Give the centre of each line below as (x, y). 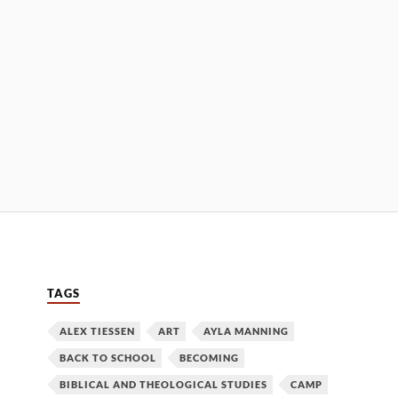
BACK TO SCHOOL (108, 357)
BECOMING (209, 357)
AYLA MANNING (246, 330)
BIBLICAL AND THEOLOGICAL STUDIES (163, 384)
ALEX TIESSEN (97, 330)
